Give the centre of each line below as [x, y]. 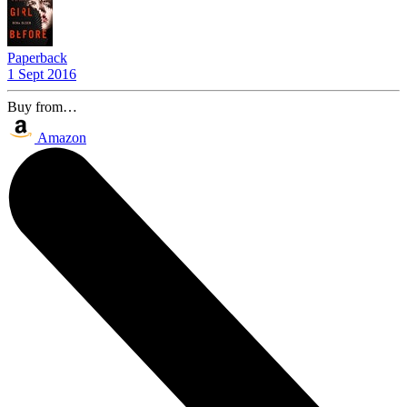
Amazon [62, 138]
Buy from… [42, 107]
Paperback [37, 58]
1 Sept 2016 [42, 74]
